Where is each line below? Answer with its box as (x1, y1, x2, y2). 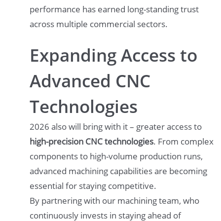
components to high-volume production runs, (30, 150, 203, 162)
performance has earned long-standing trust (30, 3, 199, 15)
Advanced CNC (30, 69, 150, 93)
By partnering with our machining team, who (30, 195, 199, 207)
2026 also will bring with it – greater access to (30, 121, 202, 133)
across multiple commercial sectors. (30, 18, 168, 30)
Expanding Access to (30, 43, 197, 67)
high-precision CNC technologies (30, 136, 153, 147)
